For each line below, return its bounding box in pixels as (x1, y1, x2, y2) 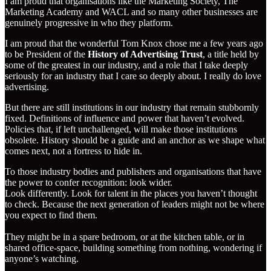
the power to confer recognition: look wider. (5, 177, 172, 188)
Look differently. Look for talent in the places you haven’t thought (5, 188, 257, 199)
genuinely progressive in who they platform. (5, 18, 173, 28)
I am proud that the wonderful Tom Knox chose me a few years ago (5, 38, 263, 49)
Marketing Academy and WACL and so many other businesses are (5, 7, 258, 18)
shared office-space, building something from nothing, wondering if (5, 243, 262, 253)
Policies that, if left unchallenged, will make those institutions (5, 124, 237, 135)
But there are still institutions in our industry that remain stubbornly (5, 102, 259, 113)
